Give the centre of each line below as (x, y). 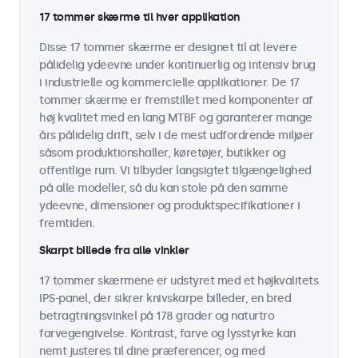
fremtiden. (67, 223)
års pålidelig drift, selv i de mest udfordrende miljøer (177, 135)
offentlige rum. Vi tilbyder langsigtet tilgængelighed (175, 171)
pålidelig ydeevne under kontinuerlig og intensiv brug (177, 65)
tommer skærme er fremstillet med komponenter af (176, 100)
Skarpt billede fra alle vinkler (114, 251)
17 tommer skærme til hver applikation (139, 17)
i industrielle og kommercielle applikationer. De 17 (169, 83)
